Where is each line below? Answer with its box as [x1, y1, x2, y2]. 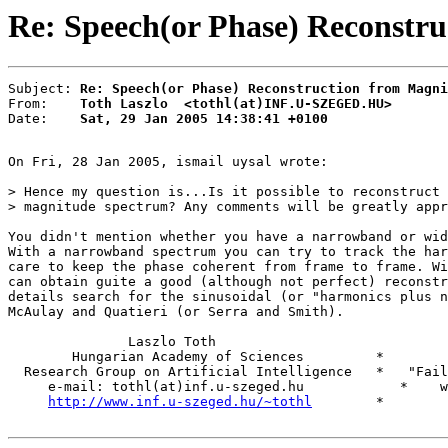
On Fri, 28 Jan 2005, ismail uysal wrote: [8, 154, 328, 170]
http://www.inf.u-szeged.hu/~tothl [48, 394, 312, 410]
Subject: [8, 81, 80, 97]
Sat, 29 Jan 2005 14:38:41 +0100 [80, 111, 328, 127]
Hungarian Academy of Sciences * [8, 349, 384, 365]
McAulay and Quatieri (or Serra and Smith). [8, 304, 344, 320]
